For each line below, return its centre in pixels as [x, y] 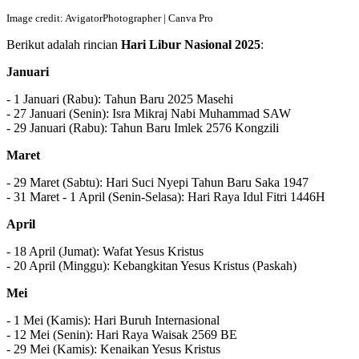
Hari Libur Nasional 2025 [191, 44]
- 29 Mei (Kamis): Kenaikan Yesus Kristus [113, 349]
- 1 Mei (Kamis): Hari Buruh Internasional [113, 320]
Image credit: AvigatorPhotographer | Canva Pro [110, 18]
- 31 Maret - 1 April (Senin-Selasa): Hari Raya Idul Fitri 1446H [166, 196]
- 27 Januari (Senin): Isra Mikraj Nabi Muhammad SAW [149, 113]
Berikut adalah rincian [64, 44]
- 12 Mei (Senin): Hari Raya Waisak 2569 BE [122, 334]
